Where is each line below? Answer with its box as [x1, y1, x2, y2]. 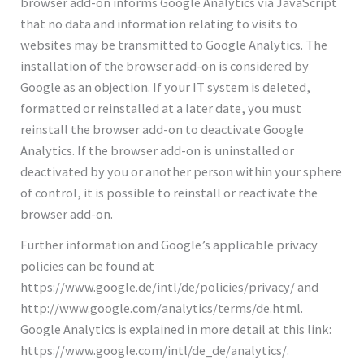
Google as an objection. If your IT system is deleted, [20, 78, 311, 95]
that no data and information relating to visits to [20, 15, 298, 32]
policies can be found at [20, 257, 155, 274]
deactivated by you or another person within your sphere [20, 162, 343, 180]
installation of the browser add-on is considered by [20, 57, 310, 74]
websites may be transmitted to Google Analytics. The [20, 36, 328, 53]
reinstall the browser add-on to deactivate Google [20, 120, 305, 137]
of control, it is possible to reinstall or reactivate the [20, 184, 318, 201]
